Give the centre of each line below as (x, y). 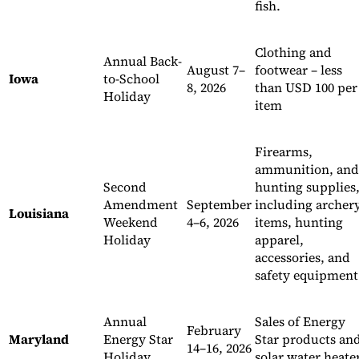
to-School (131, 79)
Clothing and (293, 52)
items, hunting (299, 222)
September (219, 205)
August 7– (216, 70)
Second (125, 187)
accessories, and (303, 258)
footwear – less (298, 70)
